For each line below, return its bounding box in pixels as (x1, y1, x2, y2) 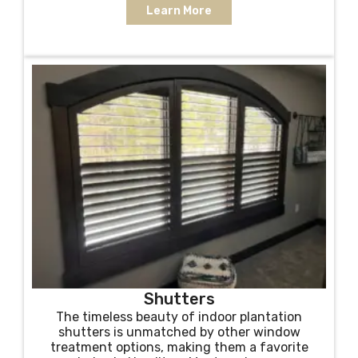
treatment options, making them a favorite (50, 340, 308, 355)
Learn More (146, 4, 212, 18)
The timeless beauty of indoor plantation (56, 309, 302, 324)
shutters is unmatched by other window (58, 324, 300, 340)
